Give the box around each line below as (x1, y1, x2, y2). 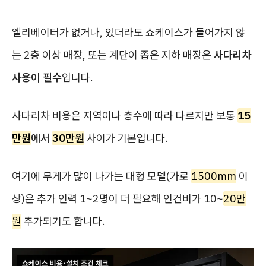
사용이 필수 (12, 71, 62, 84)
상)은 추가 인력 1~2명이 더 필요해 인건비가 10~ (12, 192, 223, 205)
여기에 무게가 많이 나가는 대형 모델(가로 (12, 169, 191, 183)
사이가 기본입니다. (84, 131, 168, 145)
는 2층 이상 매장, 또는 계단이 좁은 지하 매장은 (12, 48, 214, 62)
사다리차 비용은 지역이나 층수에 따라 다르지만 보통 (12, 109, 237, 122)
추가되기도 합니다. (21, 214, 105, 228)
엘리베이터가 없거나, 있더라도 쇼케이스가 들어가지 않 (12, 26, 245, 39)
